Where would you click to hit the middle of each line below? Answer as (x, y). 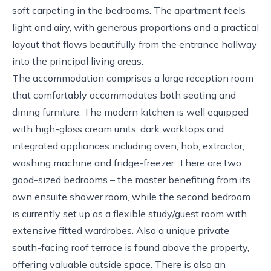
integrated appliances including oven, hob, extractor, (128, 145)
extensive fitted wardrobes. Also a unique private (121, 230)
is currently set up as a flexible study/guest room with (129, 213)
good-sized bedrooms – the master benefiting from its (131, 179)
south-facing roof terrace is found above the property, (131, 247)
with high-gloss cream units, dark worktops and (118, 129)
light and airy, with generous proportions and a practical (135, 27)
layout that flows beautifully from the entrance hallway (135, 44)
